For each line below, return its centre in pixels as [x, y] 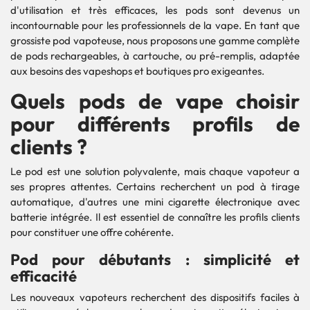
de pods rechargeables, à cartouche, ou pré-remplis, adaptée [155, 56]
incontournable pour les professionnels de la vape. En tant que [155, 26]
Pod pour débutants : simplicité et [155, 260]
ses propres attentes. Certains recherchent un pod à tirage [155, 187]
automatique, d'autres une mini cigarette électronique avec [155, 202]
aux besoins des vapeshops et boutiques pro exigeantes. [137, 71]
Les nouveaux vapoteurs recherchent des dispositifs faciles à [155, 298]
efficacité [44, 276]
